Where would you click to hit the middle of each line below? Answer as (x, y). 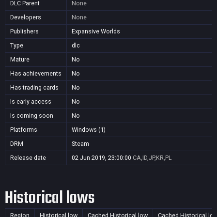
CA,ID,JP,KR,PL (152, 158)
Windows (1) (89, 130)
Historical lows (50, 198)
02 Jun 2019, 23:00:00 (101, 158)
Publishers (24, 31)
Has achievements (36, 73)
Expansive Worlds (96, 31)
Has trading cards (34, 87)
